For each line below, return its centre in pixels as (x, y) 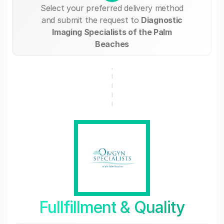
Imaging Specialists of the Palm (112, 32)
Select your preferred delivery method (112, 8)
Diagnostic (162, 20)
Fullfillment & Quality (112, 207)
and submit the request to (91, 20)
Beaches (112, 44)
